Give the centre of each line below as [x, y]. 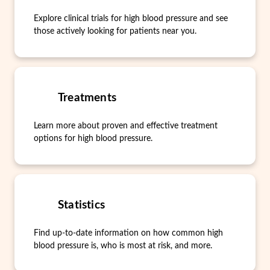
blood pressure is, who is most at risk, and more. [123, 246]
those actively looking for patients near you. [115, 31]
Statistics [81, 205]
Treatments [87, 98]
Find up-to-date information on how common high [128, 233]
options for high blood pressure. [93, 139]
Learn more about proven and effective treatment [126, 126]
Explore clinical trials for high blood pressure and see [131, 19]
